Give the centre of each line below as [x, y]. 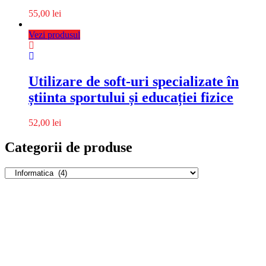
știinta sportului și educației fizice [131, 97]
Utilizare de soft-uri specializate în [134, 81]
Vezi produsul [54, 34]
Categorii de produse [69, 148]
